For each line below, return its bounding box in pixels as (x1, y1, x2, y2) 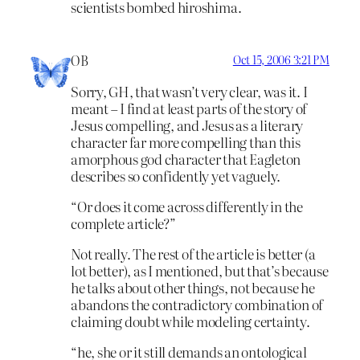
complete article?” (71, 212, 176, 233)
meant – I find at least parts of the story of (71, 98, 308, 119)
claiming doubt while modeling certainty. (71, 310, 310, 331)
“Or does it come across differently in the (71, 195, 303, 216)
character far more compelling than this (71, 132, 301, 153)
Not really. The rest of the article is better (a (71, 243, 316, 264)
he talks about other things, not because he (71, 276, 315, 297)
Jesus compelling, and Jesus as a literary (71, 115, 304, 136)
